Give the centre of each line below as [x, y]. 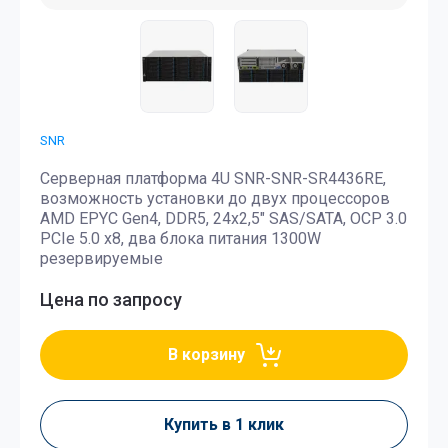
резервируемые [101, 258]
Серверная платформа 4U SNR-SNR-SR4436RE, [213, 178]
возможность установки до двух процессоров [215, 198]
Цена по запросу [111, 299]
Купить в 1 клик [224, 424]
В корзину [206, 354]
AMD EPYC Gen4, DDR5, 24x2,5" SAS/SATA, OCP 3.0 [223, 218]
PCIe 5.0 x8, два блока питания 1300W [180, 238]
